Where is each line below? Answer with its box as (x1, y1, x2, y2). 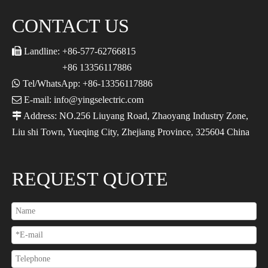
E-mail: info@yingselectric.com (22, 94, 144, 105)
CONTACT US (12, 14, 129, 36)
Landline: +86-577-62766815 (22, 45, 138, 56)
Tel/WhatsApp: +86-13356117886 (20, 78, 153, 89)
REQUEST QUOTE (12, 167, 168, 190)
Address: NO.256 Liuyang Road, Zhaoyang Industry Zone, (22, 110, 248, 121)
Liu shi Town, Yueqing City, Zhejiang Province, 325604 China (12, 126, 249, 137)
